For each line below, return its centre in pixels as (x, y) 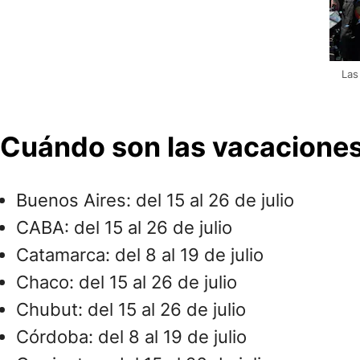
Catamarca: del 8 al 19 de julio (140, 255)
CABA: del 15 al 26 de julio (124, 228)
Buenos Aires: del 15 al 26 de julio (155, 200)
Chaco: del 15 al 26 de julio (127, 282)
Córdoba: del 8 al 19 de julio (131, 337)
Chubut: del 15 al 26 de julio (131, 310)
